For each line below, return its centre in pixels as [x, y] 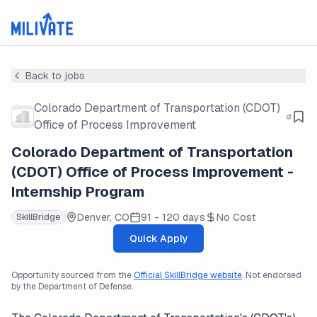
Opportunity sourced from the [71, 275]
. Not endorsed [272, 275]
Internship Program [78, 192]
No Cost [236, 217]
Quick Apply [158, 238]
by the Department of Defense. [72, 287]
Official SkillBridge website [188, 275]
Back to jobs [55, 76]
